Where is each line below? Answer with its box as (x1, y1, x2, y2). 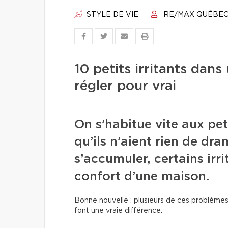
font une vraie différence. (74, 207, 164, 214)
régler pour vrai (74, 79, 176, 93)
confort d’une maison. (74, 170, 210, 183)
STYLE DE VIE (84, 11, 138, 18)
